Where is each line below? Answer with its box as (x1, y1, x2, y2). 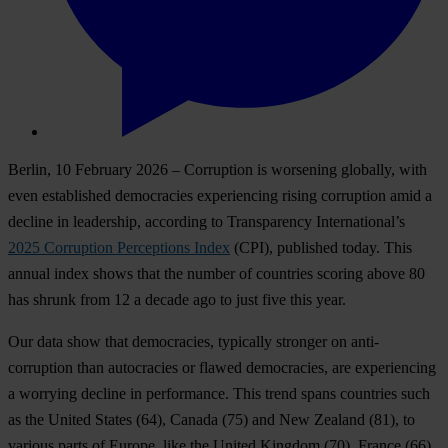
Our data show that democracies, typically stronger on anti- (8, 333, 379, 351)
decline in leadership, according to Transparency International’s (8, 213, 405, 231)
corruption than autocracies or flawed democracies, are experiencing (8, 359, 436, 377)
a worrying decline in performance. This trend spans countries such (8, 385, 430, 403)
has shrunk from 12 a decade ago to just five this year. (8, 291, 346, 309)
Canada (166, 411, 222, 429)
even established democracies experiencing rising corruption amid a (8, 187, 432, 205)
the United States (25, 411, 132, 429)
